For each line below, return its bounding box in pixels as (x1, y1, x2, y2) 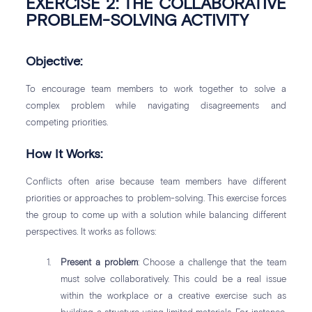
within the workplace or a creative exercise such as (61, 292, 286, 302)
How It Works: (26, 148, 103, 162)
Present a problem (61, 258, 138, 268)
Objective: (26, 56, 83, 69)
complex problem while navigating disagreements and (26, 102, 286, 111)
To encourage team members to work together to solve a (26, 85, 286, 95)
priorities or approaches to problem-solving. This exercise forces (26, 194, 286, 204)
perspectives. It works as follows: (26, 228, 157, 237)
